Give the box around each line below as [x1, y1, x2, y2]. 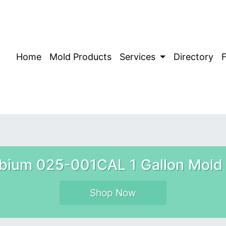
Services [119, 51, 158, 63]
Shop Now [90, 186, 136, 199]
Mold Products [49, 51, 111, 63]
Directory [174, 51, 213, 63]
